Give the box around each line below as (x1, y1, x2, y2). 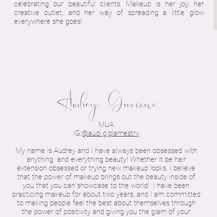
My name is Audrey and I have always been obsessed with (15, 146, 197, 155)
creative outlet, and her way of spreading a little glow (14, 8, 204, 17)
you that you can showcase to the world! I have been (23, 181, 189, 190)
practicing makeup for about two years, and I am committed (12, 190, 201, 199)
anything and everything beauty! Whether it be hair (26, 155, 186, 164)
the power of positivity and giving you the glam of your (22, 207, 190, 216)
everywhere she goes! (14, 17, 84, 26)
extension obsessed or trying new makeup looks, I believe (17, 164, 195, 172)
